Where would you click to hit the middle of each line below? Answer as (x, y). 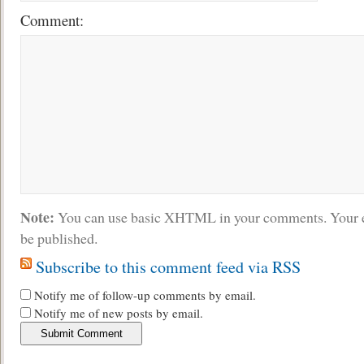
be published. (59, 238)
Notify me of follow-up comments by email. (145, 295)
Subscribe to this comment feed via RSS (168, 266)
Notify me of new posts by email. (119, 312)
